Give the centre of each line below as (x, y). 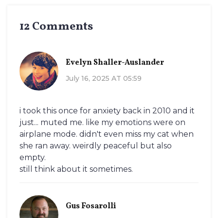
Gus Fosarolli (91, 206)
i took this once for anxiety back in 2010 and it (107, 111)
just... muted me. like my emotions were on (102, 123)
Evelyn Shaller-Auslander (115, 63)
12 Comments (56, 27)
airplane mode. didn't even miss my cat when (107, 134)
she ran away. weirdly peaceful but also (96, 146)
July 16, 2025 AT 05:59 (104, 78)
